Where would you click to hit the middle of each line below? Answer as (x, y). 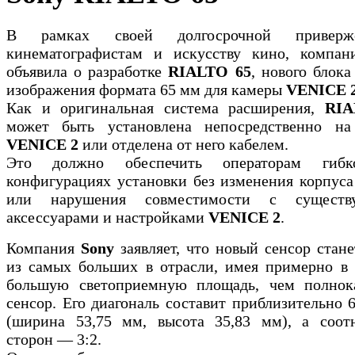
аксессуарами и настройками (107, 217)
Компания (44, 248)
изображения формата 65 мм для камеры (146, 89)
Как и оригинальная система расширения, (166, 107)
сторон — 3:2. (54, 339)
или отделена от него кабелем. (183, 144)
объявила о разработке (88, 71)
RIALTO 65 (210, 71)
